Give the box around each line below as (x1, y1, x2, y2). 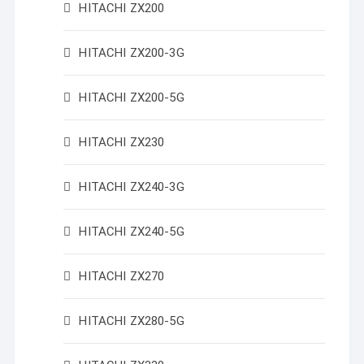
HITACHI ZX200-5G (79, 90, 184, 105)
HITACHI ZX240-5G (79, 224, 184, 239)
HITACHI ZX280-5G (79, 314, 184, 328)
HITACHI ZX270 (79, 269, 165, 284)
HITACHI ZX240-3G (79, 180, 184, 194)
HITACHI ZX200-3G (79, 45, 184, 60)
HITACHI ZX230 (79, 135, 165, 149)
